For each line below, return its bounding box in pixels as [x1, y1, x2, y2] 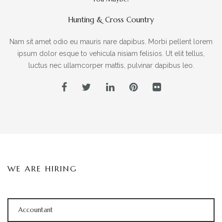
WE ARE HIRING [7, 164, 77, 173]
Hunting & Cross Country [68, 15, 154, 24]
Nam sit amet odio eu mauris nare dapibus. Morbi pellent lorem [9, 38, 213, 46]
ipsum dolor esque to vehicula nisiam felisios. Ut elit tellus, [17, 50, 205, 57]
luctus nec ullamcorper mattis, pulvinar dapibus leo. [28, 61, 194, 69]
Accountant [18, 206, 53, 214]
